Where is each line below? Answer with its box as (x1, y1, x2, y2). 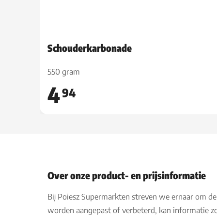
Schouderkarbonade (47, 42, 132, 54)
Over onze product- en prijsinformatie (47, 169, 206, 181)
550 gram (47, 67, 80, 77)
